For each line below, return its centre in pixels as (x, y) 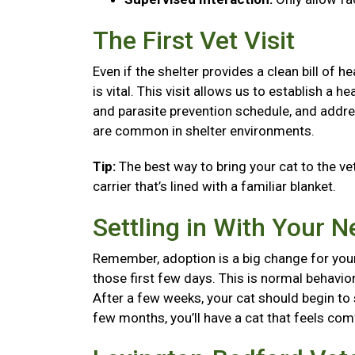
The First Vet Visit (197, 40)
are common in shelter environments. (205, 131)
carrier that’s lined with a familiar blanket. (218, 186)
